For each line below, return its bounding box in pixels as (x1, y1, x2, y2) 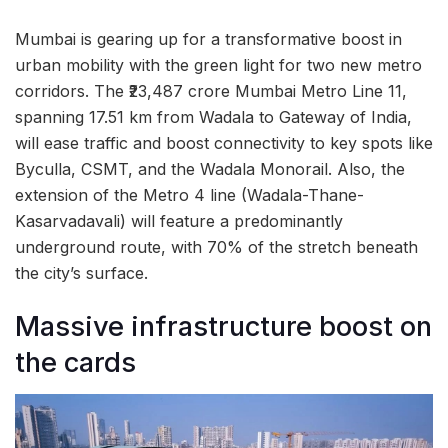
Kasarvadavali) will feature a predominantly (15, 210, 343, 231)
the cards (15, 345, 136, 379)
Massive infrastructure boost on (15, 309, 432, 343)
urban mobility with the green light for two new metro (15, 54, 422, 75)
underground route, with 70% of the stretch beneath (15, 236, 418, 257)
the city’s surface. (15, 262, 148, 283)
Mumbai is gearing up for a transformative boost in (15, 28, 402, 49)
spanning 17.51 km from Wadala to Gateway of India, (15, 106, 412, 127)
